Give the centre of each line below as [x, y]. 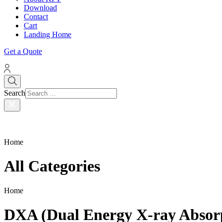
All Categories [52, 166]
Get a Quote [23, 51]
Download [40, 7]
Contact [36, 16]
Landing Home [48, 34]
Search [15, 93]
